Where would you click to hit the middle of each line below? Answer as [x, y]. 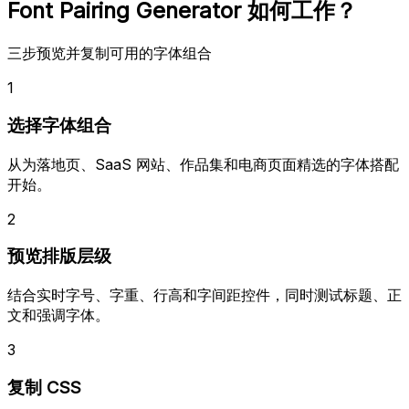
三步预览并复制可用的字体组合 [110, 53]
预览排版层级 [59, 257]
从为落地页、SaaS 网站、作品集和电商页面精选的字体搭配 [203, 164]
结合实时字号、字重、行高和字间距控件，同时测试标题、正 [204, 294]
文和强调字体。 [58, 315]
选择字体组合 [59, 125]
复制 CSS [44, 387]
